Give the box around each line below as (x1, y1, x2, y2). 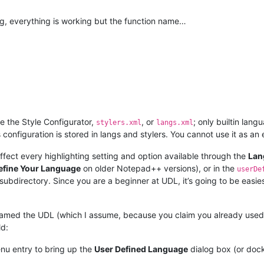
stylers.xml (96, 118, 141, 127)
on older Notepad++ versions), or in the (81, 163, 237, 174)
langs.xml (156, 118, 193, 127)
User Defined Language (94, 244, 188, 255)
